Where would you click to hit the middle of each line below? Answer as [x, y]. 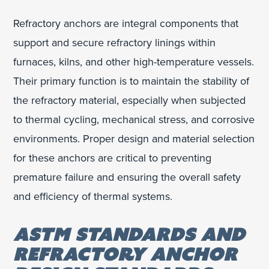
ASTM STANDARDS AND [129, 234]
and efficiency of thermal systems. [93, 196]
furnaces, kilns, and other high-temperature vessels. [134, 62]
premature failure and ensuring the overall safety [127, 177]
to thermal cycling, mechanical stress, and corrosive [134, 119]
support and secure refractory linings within [115, 42]
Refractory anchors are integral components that [126, 23]
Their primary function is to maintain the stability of [131, 81]
